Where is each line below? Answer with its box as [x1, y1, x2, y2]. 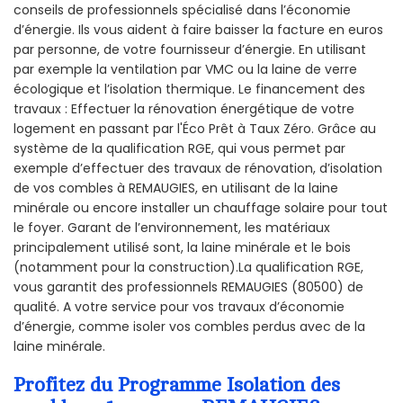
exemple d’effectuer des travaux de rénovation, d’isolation [13, 159, 382, 178]
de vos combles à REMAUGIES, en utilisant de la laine [13, 179, 338, 198]
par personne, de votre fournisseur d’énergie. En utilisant [13, 40, 366, 59]
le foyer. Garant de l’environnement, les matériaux [13, 219, 330, 237]
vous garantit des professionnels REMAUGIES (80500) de [13, 278, 363, 297]
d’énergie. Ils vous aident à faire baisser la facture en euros [13, 21, 383, 40]
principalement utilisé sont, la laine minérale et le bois [13, 238, 351, 257]
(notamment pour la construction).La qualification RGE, [13, 258, 363, 277]
